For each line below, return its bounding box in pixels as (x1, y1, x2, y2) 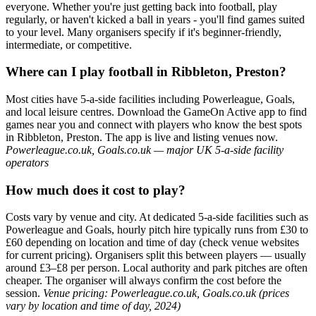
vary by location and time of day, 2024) (6, 300, 181, 312)
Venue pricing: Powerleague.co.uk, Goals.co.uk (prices (43, 287, 289, 300)
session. (6, 287, 43, 300)
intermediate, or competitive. (6, 38, 132, 51)
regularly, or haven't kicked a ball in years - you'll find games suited (6, 13, 305, 25)
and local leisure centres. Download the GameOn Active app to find (6, 106, 307, 118)
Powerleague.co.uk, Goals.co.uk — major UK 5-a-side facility (6, 144, 284, 156)
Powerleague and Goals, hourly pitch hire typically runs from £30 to (6, 224, 308, 236)
